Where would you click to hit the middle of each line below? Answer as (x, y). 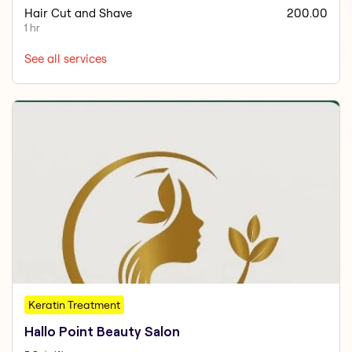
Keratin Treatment (75, 304)
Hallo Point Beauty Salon (103, 331)
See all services (66, 59)
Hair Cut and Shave (79, 13)
